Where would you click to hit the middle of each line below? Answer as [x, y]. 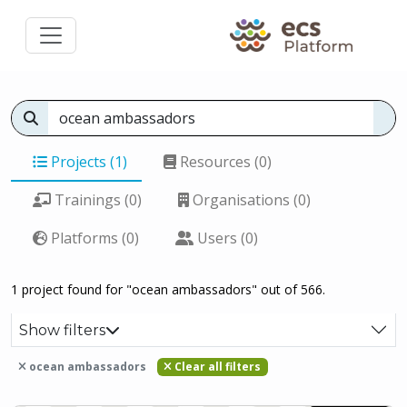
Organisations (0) [250, 200]
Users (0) [226, 238]
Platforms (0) [93, 238]
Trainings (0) [96, 200]
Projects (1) [87, 162]
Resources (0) [224, 162]
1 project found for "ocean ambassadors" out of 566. [168, 289]
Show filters [62, 330]
